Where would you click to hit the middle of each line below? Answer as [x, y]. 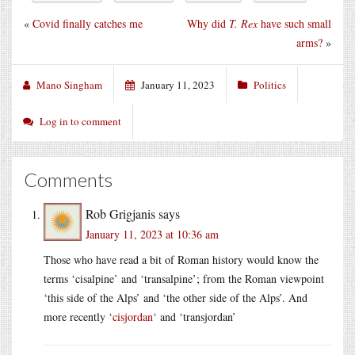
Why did [208, 23]
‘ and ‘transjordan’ [195, 316]
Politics [270, 84]
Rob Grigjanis [120, 213]
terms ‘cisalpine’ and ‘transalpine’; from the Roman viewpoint [184, 278]
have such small [294, 23]
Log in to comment [80, 121]
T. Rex [243, 23]
